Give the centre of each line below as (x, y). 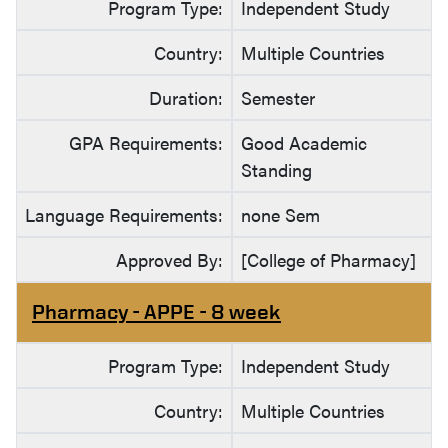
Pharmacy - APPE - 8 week (156, 312)
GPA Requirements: (146, 143)
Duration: (186, 98)
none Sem (280, 215)
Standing (276, 170)
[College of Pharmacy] (328, 260)
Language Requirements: (124, 215)
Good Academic (304, 143)
